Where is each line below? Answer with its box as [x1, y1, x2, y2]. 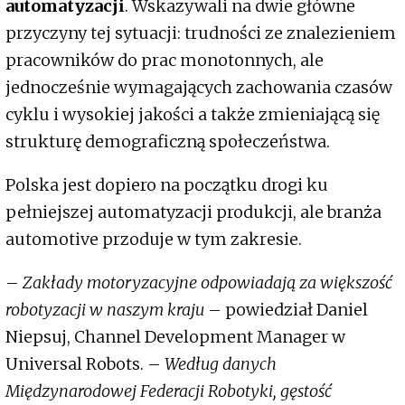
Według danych [165, 353, 277, 375]
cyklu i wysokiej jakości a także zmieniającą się [5, 104, 380, 126]
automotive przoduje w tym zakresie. [5, 229, 306, 250]
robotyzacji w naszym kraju [5, 299, 208, 321]
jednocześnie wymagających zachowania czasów [5, 77, 392, 99]
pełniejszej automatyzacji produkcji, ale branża [5, 202, 381, 223]
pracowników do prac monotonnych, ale [5, 50, 324, 71]
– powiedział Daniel [208, 299, 368, 321]
